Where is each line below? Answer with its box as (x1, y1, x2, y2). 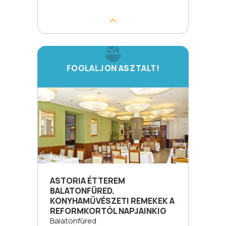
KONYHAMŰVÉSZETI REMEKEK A (50, 195, 175, 206)
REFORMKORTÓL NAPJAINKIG (50, 205, 166, 216)
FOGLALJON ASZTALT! (66, 62, 160, 74)
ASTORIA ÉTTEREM (50, 175, 125, 186)
